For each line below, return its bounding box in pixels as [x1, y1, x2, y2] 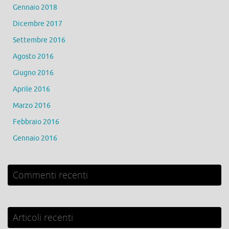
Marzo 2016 [13, 101, 51, 110]
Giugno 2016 [13, 68, 54, 78]
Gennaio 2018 [13, 3, 57, 12]
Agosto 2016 [13, 52, 54, 61]
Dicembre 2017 [13, 19, 62, 29]
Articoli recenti [13, 211, 73, 224]
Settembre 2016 [13, 36, 65, 45]
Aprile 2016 [13, 85, 50, 94]
